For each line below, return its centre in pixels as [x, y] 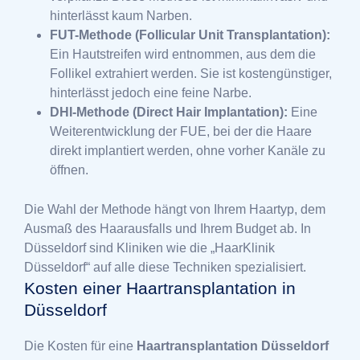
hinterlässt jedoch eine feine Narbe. [151, 92]
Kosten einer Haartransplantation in [160, 288]
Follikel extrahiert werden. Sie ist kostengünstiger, [191, 73]
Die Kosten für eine [80, 346]
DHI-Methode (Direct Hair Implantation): [169, 112]
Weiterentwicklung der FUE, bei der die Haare [181, 131]
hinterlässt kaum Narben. [121, 15]
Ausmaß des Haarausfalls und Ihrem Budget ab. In [168, 228]
